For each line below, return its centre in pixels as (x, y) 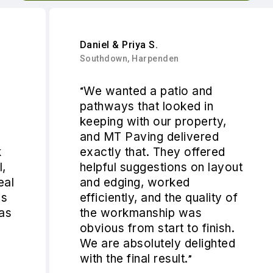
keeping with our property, (126, 122)
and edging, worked (108, 183)
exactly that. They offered (126, 152)
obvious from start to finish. (130, 229)
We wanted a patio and (121, 91)
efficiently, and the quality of (132, 198)
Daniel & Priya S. (92, 45)
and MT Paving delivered (122, 137)
